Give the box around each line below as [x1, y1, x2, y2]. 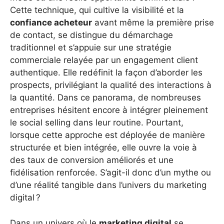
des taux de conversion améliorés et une [10, 155, 173, 165]
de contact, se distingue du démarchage [10, 30, 173, 40]
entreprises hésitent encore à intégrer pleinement [10, 105, 208, 115]
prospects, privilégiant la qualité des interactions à [10, 80, 211, 90]
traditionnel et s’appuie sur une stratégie [10, 42, 171, 53]
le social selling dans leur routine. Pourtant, [10, 117, 183, 128]
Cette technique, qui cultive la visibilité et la [10, 5, 184, 15]
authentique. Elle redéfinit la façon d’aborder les [10, 67, 202, 78]
